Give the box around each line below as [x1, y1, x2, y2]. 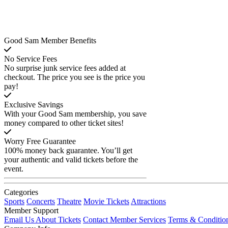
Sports [4, 196, 24, 206]
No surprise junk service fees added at [4, 63, 126, 72]
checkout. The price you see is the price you [4, 72, 145, 81]
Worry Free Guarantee [4, 136, 76, 146]
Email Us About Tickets [4, 215, 81, 224]
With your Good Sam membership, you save [4, 109, 147, 118]
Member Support [4, 206, 59, 215]
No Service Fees [4, 54, 57, 63]
